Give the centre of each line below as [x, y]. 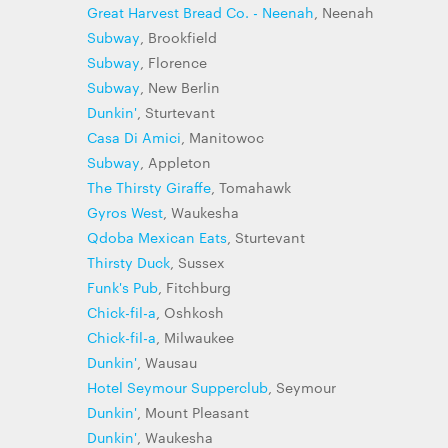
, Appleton [175, 162]
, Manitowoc [222, 137]
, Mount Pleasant [193, 412]
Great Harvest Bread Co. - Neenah [200, 12]
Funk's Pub [122, 287]
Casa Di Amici [134, 137]
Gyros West [125, 212]
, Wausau [167, 362]
